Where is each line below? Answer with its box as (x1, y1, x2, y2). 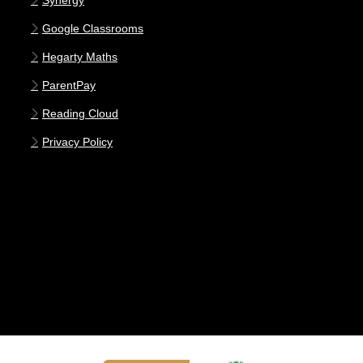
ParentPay (42, 79, 96, 92)
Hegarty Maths (42, 50, 117, 63)
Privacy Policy (42, 135, 113, 148)
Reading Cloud (42, 107, 118, 120)
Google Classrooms (42, 22, 143, 35)
